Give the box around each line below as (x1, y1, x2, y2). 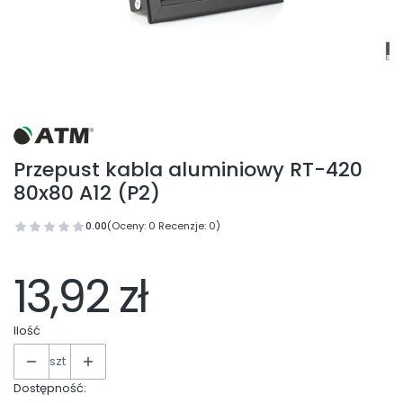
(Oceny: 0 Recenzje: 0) (107, 219, 220, 233)
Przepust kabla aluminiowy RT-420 (13, 156, 363, 184)
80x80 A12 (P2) (13, 179, 160, 207)
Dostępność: (13, 380, 86, 397)
